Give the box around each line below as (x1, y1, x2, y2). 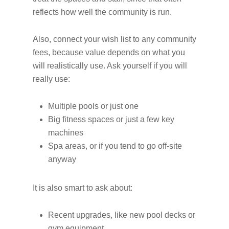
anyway (48, 155, 80, 164)
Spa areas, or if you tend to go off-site (48, 142, 182, 150)
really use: (33, 75, 70, 83)
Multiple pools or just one (48, 102, 143, 110)
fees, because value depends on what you (33, 48, 185, 57)
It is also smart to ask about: (33, 184, 132, 192)
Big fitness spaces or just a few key (48, 115, 174, 124)
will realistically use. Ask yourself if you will (33, 61, 187, 70)
